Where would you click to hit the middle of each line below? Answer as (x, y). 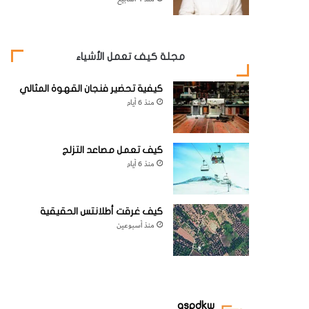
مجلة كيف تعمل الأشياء (130, 56)
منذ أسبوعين (136, 225)
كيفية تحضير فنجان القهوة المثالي (91, 88)
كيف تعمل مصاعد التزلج (112, 150)
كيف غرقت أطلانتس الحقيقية (101, 211)
